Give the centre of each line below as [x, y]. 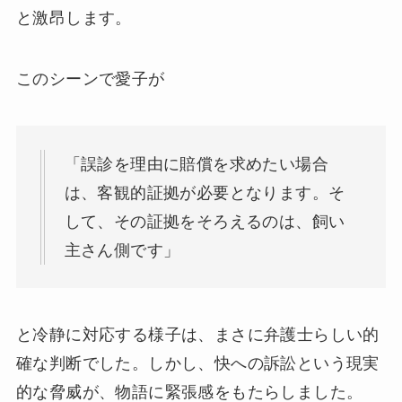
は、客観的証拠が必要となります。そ [205, 192]
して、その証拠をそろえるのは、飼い [205, 221]
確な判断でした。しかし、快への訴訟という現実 [197, 364]
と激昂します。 [74, 18]
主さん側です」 [122, 250]
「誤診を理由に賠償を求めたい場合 [197, 164]
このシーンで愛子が [90, 79]
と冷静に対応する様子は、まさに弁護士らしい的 [197, 335]
